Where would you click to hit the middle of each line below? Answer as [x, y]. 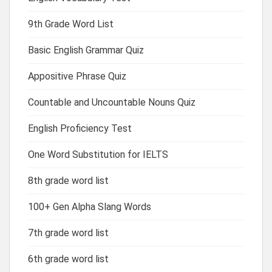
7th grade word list [68, 233]
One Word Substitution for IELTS [98, 154]
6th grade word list [68, 259]
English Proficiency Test [80, 128]
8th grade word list [68, 180]
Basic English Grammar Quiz [86, 50]
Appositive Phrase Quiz [77, 76]
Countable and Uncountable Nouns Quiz [112, 102]
